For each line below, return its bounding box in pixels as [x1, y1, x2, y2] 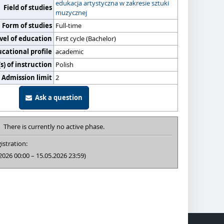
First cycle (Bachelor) [55, 34, 116, 43]
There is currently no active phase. [3, 122, 104, 131]
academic [55, 47, 83, 56]
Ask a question [31, 93, 82, 102]
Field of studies [3, 3, 52, 12]
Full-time [55, 21, 81, 30]
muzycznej [55, 8, 87, 17]
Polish [55, 60, 73, 69]
